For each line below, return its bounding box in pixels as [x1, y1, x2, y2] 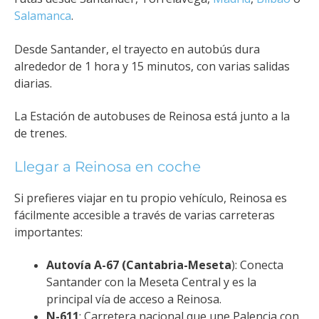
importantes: [14, 224, 83, 240]
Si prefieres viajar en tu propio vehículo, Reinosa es [14, 189, 287, 206]
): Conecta [231, 257, 283, 273]
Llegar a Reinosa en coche [14, 157, 201, 175]
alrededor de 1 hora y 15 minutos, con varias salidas [14, 58, 290, 74]
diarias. [14, 75, 52, 91]
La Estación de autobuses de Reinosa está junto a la [14, 108, 290, 125]
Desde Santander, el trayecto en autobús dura [14, 41, 260, 57]
